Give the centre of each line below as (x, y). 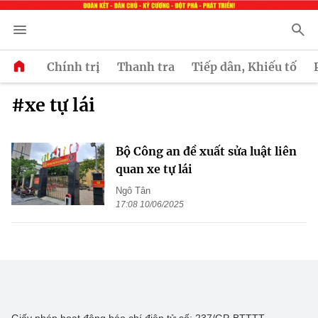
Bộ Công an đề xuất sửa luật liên (206, 152)
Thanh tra (146, 66)
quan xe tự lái (154, 169)
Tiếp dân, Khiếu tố (244, 66)
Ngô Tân (133, 191)
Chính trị (73, 66)
